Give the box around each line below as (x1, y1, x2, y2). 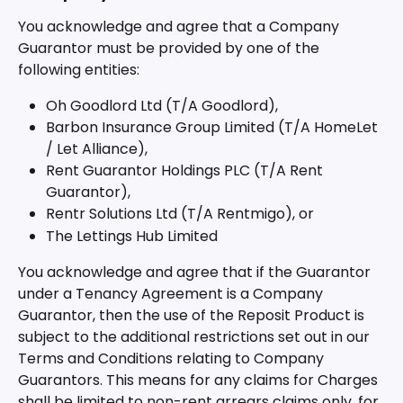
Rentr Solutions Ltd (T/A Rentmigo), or (46, 203, 314, 225)
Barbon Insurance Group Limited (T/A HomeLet (46, 117, 381, 139)
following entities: (18, 58, 139, 80)
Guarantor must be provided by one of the (18, 37, 323, 58)
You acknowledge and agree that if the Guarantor (18, 262, 374, 283)
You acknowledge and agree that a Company (18, 15, 343, 37)
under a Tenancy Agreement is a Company (18, 283, 327, 305)
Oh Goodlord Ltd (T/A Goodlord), (46, 94, 278, 116)
